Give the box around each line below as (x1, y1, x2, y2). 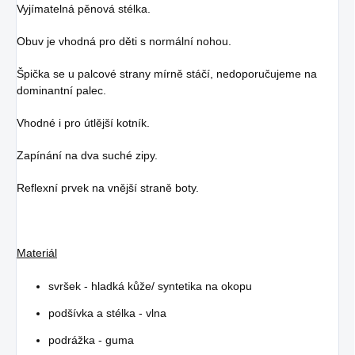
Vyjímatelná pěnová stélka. (17, 2, 151, 15)
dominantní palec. (17, 83, 106, 97)
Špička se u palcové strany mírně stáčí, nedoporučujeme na (17, 67, 317, 80)
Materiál (17, 246, 57, 259)
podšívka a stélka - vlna (48, 306, 166, 319)
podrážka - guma (48, 333, 134, 346)
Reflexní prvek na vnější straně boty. (17, 181, 199, 194)
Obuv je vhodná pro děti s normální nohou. (17, 34, 231, 48)
